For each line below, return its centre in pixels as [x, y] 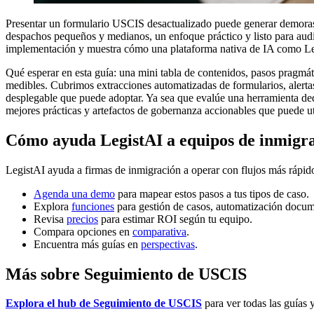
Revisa [50, 219]
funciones [93, 206]
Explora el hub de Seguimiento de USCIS [104, 303]
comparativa [159, 231]
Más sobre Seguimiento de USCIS [126, 274]
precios [82, 219]
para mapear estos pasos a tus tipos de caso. [212, 193]
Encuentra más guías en [87, 244]
